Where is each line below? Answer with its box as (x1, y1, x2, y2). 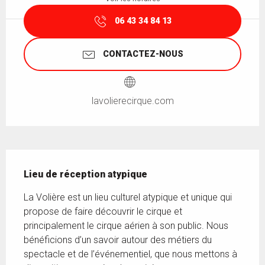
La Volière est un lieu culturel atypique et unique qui (24, 191, 232, 203)
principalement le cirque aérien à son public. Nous (24, 219, 228, 231)
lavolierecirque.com (91, 95, 174, 106)
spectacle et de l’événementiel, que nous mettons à (24, 248, 237, 260)
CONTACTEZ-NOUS (103, 49, 183, 59)
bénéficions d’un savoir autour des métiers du (24, 234, 212, 245)
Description (6, 149, 64, 162)
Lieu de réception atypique (24, 168, 147, 180)
